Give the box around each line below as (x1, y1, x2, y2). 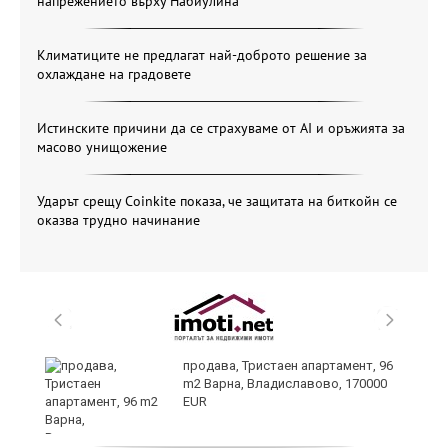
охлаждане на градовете (37, 64, 191, 83)
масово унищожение (37, 137, 167, 156)
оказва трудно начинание (37, 210, 200, 229)
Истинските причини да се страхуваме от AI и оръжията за (37, 118, 405, 137)
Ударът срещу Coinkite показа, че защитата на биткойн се (37, 191, 397, 210)
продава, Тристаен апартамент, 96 (183, 357, 393, 373)
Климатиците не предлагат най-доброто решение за (37, 45, 367, 64)
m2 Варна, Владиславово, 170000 (183, 375, 387, 391)
